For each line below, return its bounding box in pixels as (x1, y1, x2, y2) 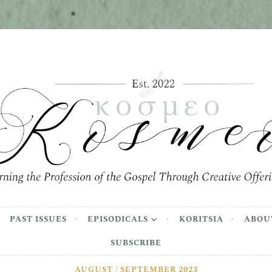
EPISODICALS (87, 212, 148, 225)
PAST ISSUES (9, 212, 67, 225)
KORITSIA (178, 212, 223, 225)
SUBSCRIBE (110, 237, 161, 250)
